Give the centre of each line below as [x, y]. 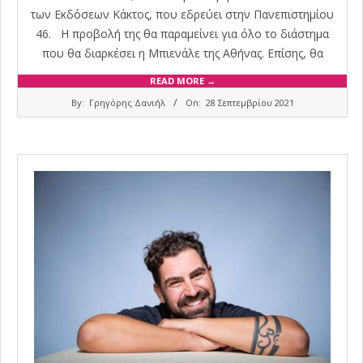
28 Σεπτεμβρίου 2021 [250, 102]
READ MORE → [182, 80]
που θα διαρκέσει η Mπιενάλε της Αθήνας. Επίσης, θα [182, 53]
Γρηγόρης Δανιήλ [127, 102]
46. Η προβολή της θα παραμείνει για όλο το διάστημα [182, 33]
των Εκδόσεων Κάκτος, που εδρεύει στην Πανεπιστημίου [182, 14]
